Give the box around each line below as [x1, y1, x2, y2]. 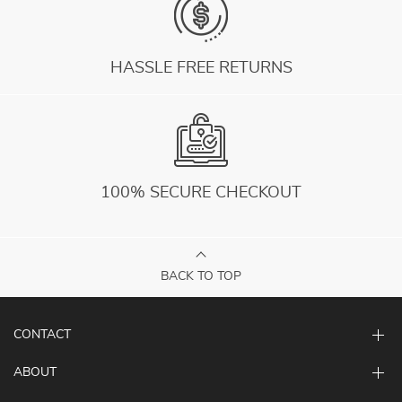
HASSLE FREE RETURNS [109, 60, 293, 76]
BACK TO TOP [161, 270, 241, 283]
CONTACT [13, 328, 71, 341]
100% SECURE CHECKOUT [100, 185, 301, 201]
